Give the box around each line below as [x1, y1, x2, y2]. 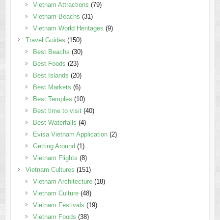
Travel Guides [25, 36, 65, 44]
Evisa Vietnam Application [32, 131, 108, 138]
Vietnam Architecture [32, 178, 92, 186]
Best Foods [32, 60, 66, 68]
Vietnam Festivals [32, 201, 84, 209]
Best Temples [32, 95, 72, 103]
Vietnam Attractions [32, 1, 89, 9]
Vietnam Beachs [32, 13, 80, 21]
